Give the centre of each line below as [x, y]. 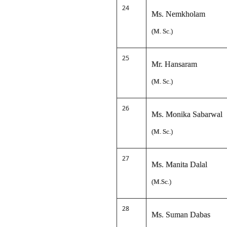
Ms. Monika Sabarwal [187, 114]
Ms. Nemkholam [178, 14]
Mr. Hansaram [174, 64]
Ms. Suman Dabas [181, 215]
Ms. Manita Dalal [179, 164]
